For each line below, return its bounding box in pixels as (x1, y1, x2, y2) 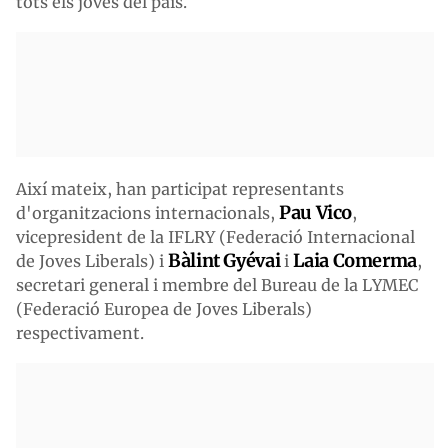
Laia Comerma (293, 248, 418, 272)
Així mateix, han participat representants (16, 178, 344, 199)
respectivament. (16, 322, 144, 343)
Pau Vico (279, 200, 353, 224)
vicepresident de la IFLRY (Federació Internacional (16, 226, 415, 247)
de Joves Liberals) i (16, 250, 168, 271)
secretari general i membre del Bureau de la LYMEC (16, 274, 418, 295)
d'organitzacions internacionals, (16, 202, 279, 223)
